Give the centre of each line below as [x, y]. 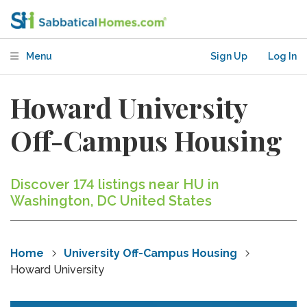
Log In [282, 56]
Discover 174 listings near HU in [115, 184]
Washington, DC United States [111, 201]
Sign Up [229, 56]
